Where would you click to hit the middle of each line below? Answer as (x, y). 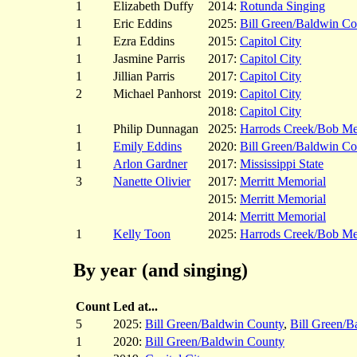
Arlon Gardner (150, 163)
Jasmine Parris (149, 58)
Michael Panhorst (157, 93)
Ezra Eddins (144, 41)
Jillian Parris (144, 76)
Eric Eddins (143, 23)
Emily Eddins (147, 146)
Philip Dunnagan (156, 128)
